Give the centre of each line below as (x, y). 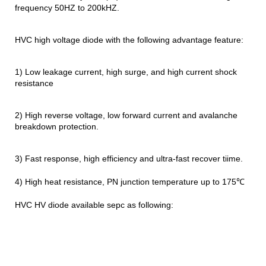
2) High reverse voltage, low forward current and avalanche (126, 115)
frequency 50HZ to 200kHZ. (67, 7)
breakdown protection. (57, 126)
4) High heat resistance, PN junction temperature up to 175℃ (130, 181)
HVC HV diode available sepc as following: (94, 205)
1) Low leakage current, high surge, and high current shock (126, 72)
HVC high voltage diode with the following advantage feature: (129, 39)
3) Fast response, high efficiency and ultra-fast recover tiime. (129, 158)
